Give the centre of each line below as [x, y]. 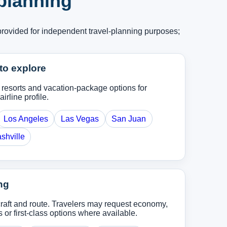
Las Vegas [80, 119]
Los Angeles [26, 119]
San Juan [129, 119]
